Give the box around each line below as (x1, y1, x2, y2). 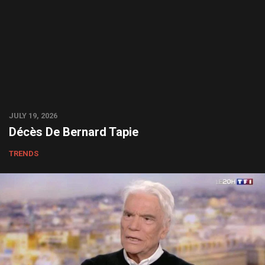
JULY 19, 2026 (9, 111, 57, 120)
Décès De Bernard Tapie (9, 125, 138, 139)
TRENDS (9, 149, 38, 158)
